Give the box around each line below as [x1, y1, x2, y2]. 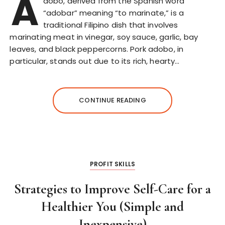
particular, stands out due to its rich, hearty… [10, 56, 180, 66]
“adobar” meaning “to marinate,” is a [43, 8, 184, 18]
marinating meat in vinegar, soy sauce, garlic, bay [10, 32, 198, 42]
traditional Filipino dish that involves [43, 20, 178, 30]
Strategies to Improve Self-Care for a [14, 181, 211, 197]
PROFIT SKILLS [90, 160, 135, 168]
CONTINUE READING [79, 95, 146, 105]
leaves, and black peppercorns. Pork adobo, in [10, 44, 184, 54]
